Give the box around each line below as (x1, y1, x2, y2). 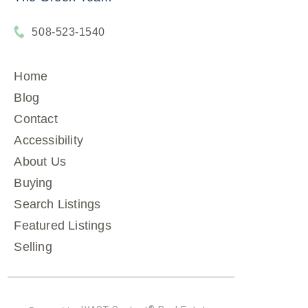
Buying (14, 176, 53, 190)
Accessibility (14, 133, 84, 147)
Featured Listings (14, 219, 111, 232)
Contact (14, 112, 58, 126)
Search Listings (14, 197, 101, 211)
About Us (14, 155, 67, 168)
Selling (14, 240, 52, 254)
